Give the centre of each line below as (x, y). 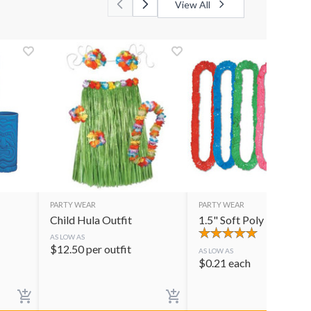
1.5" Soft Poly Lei (239, 219)
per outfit (109, 249)
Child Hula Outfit (91, 219)
